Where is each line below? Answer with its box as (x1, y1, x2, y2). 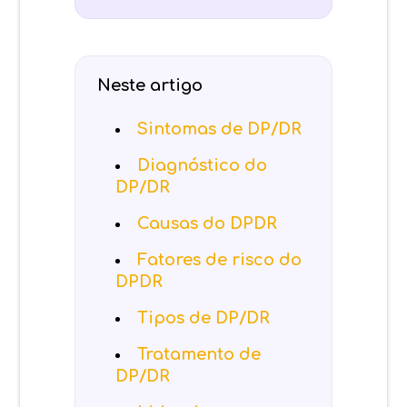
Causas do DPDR (137, 213, 278, 233)
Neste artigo (97, 75, 203, 94)
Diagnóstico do (137, 155, 268, 174)
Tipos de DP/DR (137, 308, 271, 327)
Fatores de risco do (137, 250, 303, 269)
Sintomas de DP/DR (137, 119, 303, 138)
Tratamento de (137, 344, 262, 363)
